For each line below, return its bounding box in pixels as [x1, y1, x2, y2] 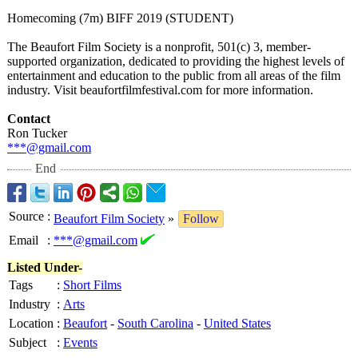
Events [63, 336, 97, 349]
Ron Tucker [7, 126, 67, 140]
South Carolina [117, 316, 193, 330]
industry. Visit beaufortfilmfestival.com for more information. [7, 83, 313, 97]
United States [204, 316, 271, 330]
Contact [7, 112, 50, 125]
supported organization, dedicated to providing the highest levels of [7, 54, 344, 68]
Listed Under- [7, 261, 82, 274]
